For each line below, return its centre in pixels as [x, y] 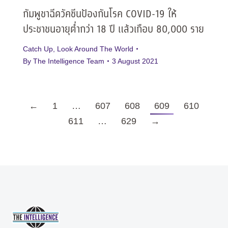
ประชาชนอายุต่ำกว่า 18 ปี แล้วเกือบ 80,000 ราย [113, 30]
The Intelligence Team [69, 61]
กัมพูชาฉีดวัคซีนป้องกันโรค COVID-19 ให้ [100, 15]
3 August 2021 [135, 61]
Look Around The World [95, 49]
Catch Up [38, 49]
